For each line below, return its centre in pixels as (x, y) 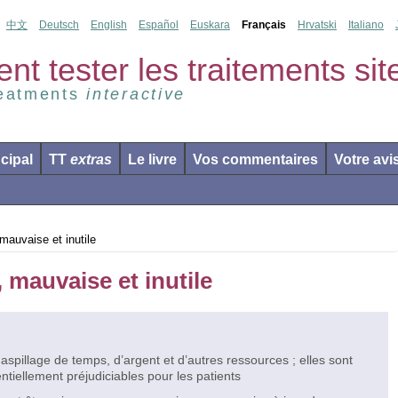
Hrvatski (317, 25)
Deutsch (59, 25)
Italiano (366, 25)
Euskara (210, 25)
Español (159, 25)
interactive (136, 94)
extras (91, 159)
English (109, 25)
